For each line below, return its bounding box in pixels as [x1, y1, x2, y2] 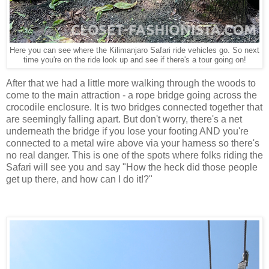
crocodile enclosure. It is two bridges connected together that [6, 102, 262, 113]
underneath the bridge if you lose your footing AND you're [6, 126, 249, 137]
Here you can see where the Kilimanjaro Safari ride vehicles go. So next [10, 46, 259, 55]
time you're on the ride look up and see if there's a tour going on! [23, 55, 246, 64]
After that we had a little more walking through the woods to [6, 78, 256, 89]
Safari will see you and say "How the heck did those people [6, 162, 258, 173]
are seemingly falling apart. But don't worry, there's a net [6, 114, 242, 125]
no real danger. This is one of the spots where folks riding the [6, 150, 263, 161]
